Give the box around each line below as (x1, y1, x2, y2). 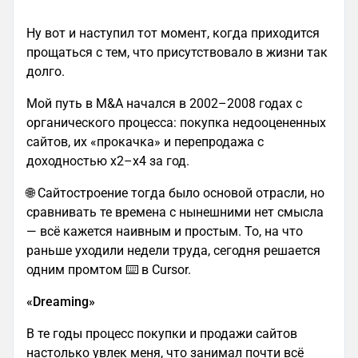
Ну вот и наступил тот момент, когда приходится (26, 25, 320, 41)
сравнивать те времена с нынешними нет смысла (26, 204, 324, 220)
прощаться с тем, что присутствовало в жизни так (26, 44, 328, 60)
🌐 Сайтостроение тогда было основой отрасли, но (26, 185, 324, 201)
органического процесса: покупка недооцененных (26, 114, 326, 130)
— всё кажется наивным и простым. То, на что (26, 223, 303, 239)
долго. (26, 63, 65, 79)
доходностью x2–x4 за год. (26, 153, 189, 169)
